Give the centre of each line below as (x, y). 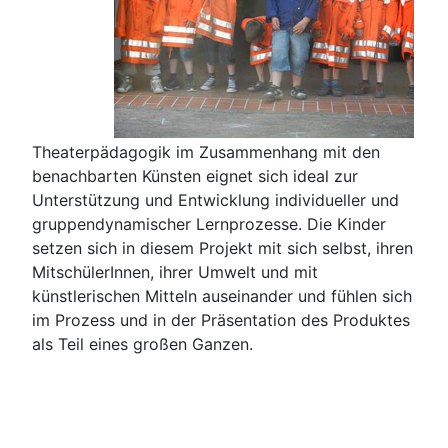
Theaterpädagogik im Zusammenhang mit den (206, 151)
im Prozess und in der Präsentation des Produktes (221, 319)
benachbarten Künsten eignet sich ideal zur (195, 175)
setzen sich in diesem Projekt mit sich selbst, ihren (222, 247)
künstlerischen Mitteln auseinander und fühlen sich (222, 295)
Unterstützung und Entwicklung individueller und (215, 199)
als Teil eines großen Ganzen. (142, 343)
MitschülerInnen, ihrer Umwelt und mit (175, 271)
